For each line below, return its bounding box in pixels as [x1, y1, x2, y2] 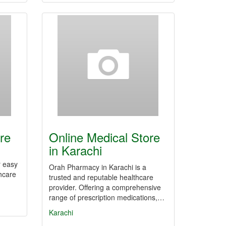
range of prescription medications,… [49, 192, 164, 202]
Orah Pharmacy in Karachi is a [49, 162, 146, 172]
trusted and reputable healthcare [49, 172, 153, 182]
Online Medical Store [49, 128, 160, 146]
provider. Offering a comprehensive [49, 182, 161, 192]
